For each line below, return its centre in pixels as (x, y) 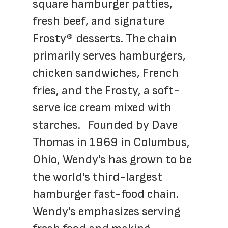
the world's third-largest (97, 177)
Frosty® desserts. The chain (105, 38)
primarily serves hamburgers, (109, 56)
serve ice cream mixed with (102, 108)
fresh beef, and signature (98, 21)
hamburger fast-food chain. (106, 194)
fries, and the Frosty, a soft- (106, 90)
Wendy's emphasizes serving (107, 211)
